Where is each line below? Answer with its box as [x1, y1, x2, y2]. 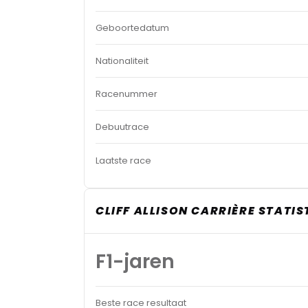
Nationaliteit [96, 54, 148, 67]
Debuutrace [96, 120, 149, 133]
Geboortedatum [96, 21, 169, 34]
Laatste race [96, 153, 151, 167]
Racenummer [96, 87, 157, 100]
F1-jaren [96, 248, 175, 275]
